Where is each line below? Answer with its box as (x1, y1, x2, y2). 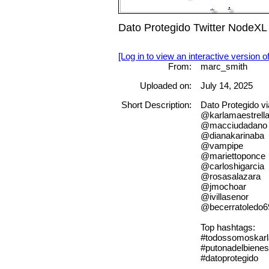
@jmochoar (200, 181, 246, 192)
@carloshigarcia (200, 161, 264, 172)
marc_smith (200, 61, 247, 71)
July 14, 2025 (200, 80, 253, 91)
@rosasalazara (200, 171, 261, 182)
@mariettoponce (200, 151, 265, 162)
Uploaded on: (139, 80, 192, 91)
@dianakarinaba (200, 130, 264, 141)
